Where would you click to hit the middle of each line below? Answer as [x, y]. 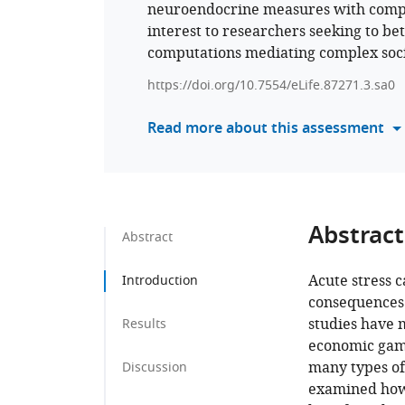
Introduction [160, 281]
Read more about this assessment [266, 129]
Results [144, 324]
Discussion [155, 367]
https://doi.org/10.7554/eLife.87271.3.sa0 [271, 85]
